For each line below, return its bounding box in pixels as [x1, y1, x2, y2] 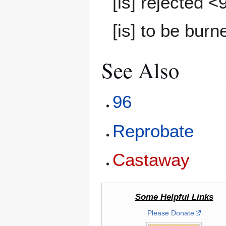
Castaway [112, 149, 190, 169]
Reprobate [112, 121, 194, 141]
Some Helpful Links [135, 192, 213, 202]
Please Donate [147, 209, 194, 217]
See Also [101, 55, 179, 84]
